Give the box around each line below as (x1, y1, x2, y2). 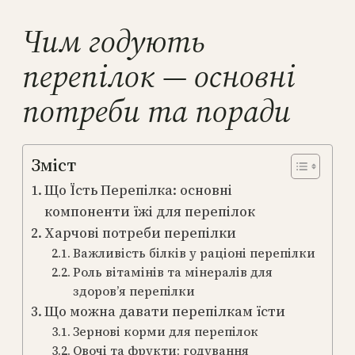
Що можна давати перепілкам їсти (44, 302, 286, 321)
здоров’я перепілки (72, 283, 195, 300)
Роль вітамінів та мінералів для (72, 264, 273, 281)
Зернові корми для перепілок (72, 323, 258, 340)
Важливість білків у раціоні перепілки (72, 245, 315, 261)
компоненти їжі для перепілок (44, 202, 256, 221)
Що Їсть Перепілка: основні (44, 181, 233, 200)
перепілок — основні (22, 55, 296, 97)
